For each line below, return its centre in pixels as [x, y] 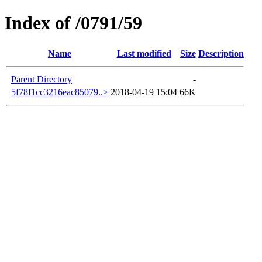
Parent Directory [42, 79]
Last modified [144, 53]
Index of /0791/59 [73, 23]
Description [221, 53]
